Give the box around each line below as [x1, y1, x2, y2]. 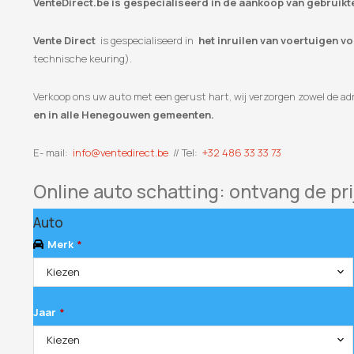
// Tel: [168, 145, 202, 160]
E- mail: [33, 145, 73, 160]
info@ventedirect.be [73, 145, 168, 160]
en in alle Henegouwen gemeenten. [33, 107, 214, 122]
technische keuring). [33, 51, 132, 66]
